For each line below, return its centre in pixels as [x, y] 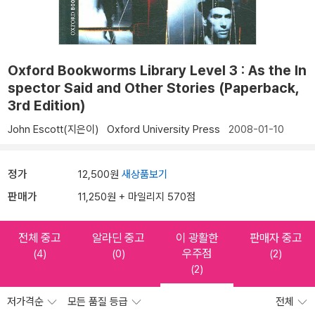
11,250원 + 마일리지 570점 [137, 197]
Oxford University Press [163, 130]
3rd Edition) [46, 106]
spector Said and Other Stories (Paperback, [153, 88]
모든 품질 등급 [99, 302]
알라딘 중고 [118, 238]
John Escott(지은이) [53, 130]
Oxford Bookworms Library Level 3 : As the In [157, 71]
